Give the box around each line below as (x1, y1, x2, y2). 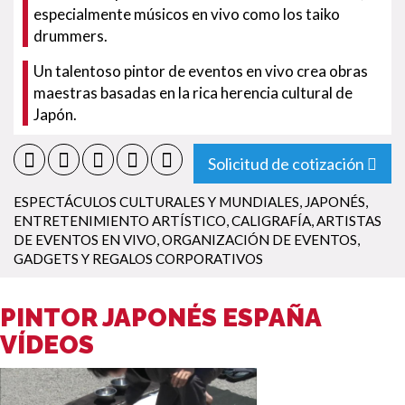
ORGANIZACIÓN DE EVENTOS (162, 231, 357, 248)
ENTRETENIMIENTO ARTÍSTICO (14, 212, 226, 229)
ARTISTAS (316, 212, 381, 229)
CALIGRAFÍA (231, 212, 311, 229)
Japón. (33, 105, 77, 124)
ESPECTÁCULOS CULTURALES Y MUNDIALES (14, 193, 299, 210)
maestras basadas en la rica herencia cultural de (33, 83, 353, 102)
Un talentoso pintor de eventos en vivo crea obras (33, 61, 368, 80)
